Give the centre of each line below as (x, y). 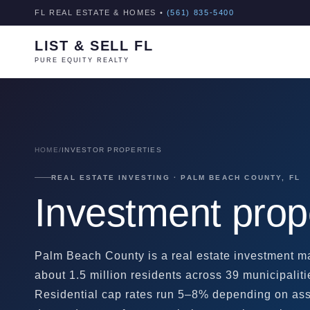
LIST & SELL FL (94, 46)
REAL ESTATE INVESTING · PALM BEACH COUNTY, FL (176, 177)
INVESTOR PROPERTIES (112, 150)
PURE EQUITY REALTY (82, 60)
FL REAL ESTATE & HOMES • (99, 12)
